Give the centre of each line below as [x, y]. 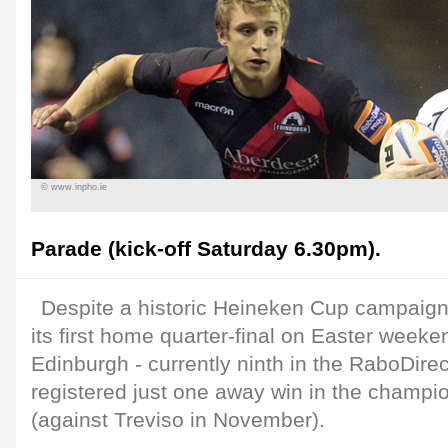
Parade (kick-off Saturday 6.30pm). [206, 249]
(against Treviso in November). [178, 420]
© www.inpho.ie [74, 187]
